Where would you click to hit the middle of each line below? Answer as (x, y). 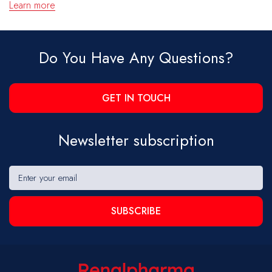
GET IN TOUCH (136, 98)
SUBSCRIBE (136, 211)
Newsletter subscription (136, 141)
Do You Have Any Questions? (136, 57)
